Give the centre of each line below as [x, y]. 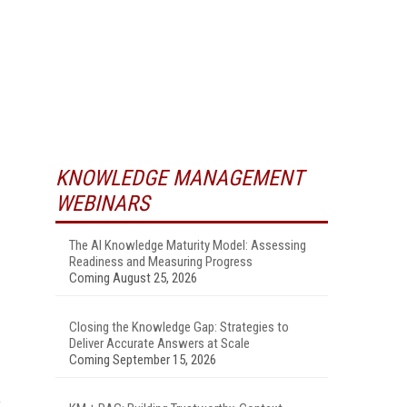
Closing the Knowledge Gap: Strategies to [179, 327]
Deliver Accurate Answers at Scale [159, 343]
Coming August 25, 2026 [133, 278]
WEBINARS [102, 203]
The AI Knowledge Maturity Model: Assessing [188, 245]
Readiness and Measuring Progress [161, 261]
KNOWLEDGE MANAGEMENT [179, 178]
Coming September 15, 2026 [143, 359]
